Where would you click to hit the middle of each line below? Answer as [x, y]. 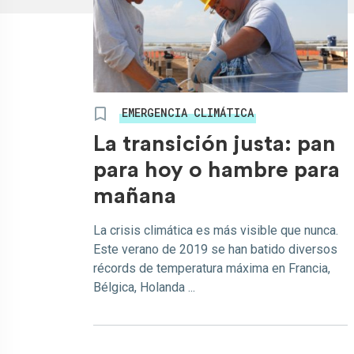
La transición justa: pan [215, 144]
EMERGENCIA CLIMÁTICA [188, 113]
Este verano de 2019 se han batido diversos [215, 249]
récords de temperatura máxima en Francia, [212, 268]
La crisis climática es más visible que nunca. [216, 230]
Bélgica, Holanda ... [144, 287]
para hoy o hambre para [217, 170]
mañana [135, 196]
